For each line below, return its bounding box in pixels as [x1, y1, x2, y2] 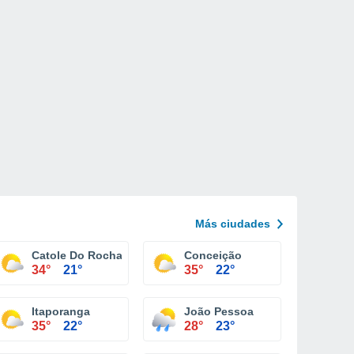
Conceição [184, 249, 242, 262]
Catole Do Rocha [32, 249, 122, 262]
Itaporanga [32, 305, 90, 318]
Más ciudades [195, 217, 270, 230]
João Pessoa [184, 305, 254, 318]
